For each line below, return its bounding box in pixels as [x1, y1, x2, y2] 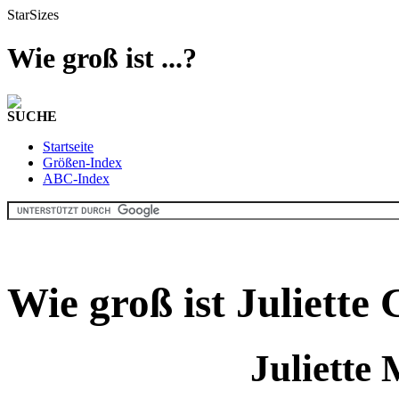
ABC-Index [43, 170, 110, 186]
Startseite [43, 138, 94, 154]
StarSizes [7, 7, 59, 22]
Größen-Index [43, 154, 122, 170]
